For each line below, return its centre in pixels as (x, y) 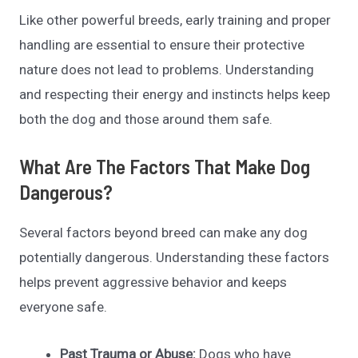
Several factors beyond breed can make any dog (164, 233)
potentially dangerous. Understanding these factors (175, 258)
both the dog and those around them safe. (146, 119)
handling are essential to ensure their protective (162, 45)
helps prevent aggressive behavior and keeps (153, 282)
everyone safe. (64, 307)
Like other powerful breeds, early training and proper (175, 20)
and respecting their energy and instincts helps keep (175, 95)
